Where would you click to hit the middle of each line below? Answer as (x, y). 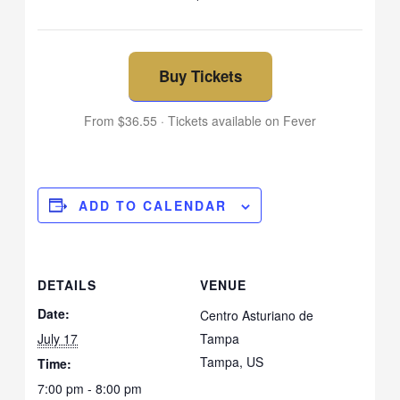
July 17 (58, 338)
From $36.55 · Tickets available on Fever (200, 120)
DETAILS (67, 284)
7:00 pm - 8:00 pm (90, 388)
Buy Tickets (200, 75)
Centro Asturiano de (257, 315)
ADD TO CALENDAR (153, 205)
